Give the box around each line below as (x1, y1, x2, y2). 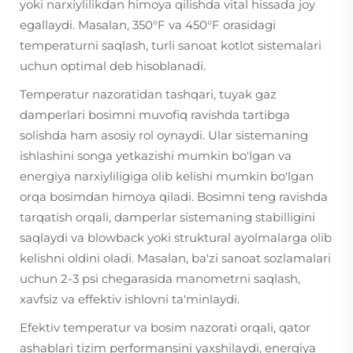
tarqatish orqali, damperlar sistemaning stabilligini (20, 210, 315, 225)
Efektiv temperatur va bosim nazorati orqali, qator (20, 320, 310, 335)
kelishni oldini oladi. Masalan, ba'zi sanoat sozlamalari (20, 251, 331, 266)
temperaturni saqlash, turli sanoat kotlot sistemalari (20, 38, 321, 53)
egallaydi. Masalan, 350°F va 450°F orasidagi (20, 17, 276, 32)
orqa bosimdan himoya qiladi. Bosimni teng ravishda (20, 189, 328, 204)
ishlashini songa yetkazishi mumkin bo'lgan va (20, 148, 292, 163)
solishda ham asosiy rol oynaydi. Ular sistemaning (20, 128, 308, 143)
